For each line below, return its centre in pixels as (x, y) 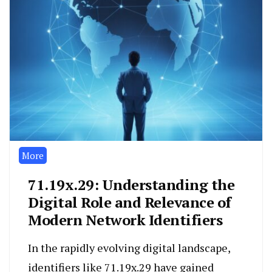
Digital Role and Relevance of (130, 202)
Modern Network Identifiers (125, 219)
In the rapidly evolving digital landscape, (129, 247)
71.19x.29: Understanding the (131, 184)
